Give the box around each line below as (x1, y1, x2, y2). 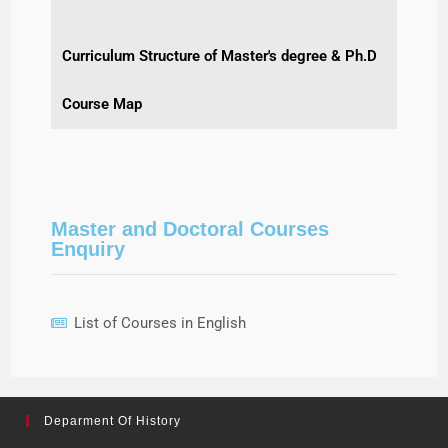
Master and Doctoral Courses (51, 217, 330, 240)
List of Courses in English (73, 313, 246, 332)
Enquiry (51, 237, 126, 260)
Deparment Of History (44, 413, 182, 428)
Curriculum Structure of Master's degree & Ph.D (62, 46, 378, 65)
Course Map (62, 94, 143, 113)
